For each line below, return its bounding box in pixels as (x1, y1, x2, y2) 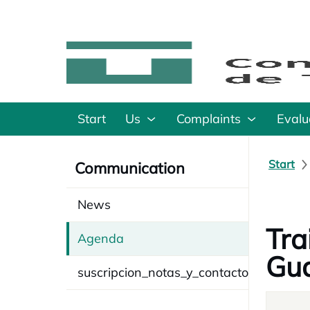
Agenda (77, 230, 124, 246)
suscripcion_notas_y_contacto (77, 264, 248, 280)
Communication (75, 158, 185, 178)
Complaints (176, 111, 241, 127)
